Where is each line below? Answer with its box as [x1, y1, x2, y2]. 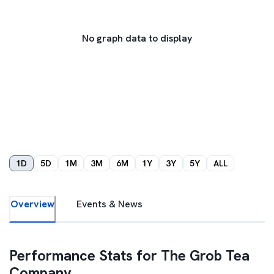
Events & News [76, 198, 143, 210]
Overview [10, 198, 54, 210]
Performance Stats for [9, 246, 161, 265]
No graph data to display [82, 32, 192, 45]
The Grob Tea [161, 246, 250, 265]
